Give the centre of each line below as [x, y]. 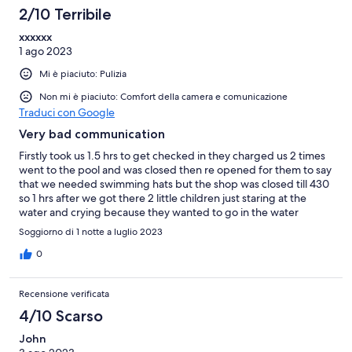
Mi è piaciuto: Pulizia [83, 73]
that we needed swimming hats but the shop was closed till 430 [174, 183]
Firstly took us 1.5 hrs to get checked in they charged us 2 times [172, 155]
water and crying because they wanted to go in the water [159, 212]
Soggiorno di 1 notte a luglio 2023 [91, 231]
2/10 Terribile [65, 14]
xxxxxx [35, 37]
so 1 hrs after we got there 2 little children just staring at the [163, 198]
